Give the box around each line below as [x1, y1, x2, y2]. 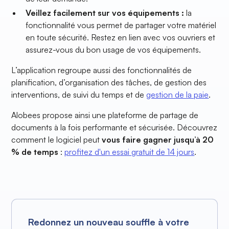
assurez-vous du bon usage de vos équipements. [26, 44, 201, 55]
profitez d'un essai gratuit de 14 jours [64, 147, 195, 157]
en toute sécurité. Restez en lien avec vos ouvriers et [26, 32, 216, 43]
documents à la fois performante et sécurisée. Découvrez [11, 122, 218, 133]
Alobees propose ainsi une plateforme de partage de [11, 110, 199, 121]
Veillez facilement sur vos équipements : [26, 8, 185, 18]
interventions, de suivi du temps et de [11, 89, 147, 100]
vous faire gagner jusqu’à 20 [102, 134, 214, 145]
